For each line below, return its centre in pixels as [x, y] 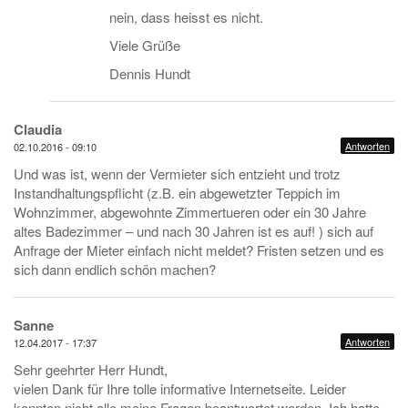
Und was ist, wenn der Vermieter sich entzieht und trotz [177, 173]
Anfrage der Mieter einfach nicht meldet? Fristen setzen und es [199, 250]
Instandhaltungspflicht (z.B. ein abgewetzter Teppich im [177, 193]
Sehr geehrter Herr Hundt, [91, 369]
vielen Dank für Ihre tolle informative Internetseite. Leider [180, 388]
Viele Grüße [145, 45]
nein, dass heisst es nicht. [186, 17]
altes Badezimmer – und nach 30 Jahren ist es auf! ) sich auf [194, 231]
